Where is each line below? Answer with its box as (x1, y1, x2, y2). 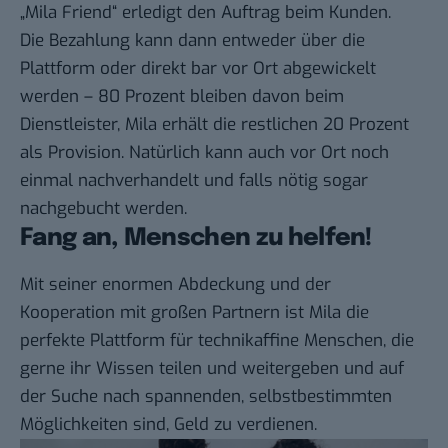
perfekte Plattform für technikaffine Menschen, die (20, 328, 414, 352)
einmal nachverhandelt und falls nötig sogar (20, 169, 368, 193)
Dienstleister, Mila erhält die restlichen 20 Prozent (20, 113, 409, 137)
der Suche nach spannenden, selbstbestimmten (20, 384, 392, 408)
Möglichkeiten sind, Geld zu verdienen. (20, 412, 317, 436)
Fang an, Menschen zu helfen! (20, 226, 372, 252)
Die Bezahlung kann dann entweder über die (20, 29, 365, 53)
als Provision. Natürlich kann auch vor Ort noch (20, 141, 389, 165)
